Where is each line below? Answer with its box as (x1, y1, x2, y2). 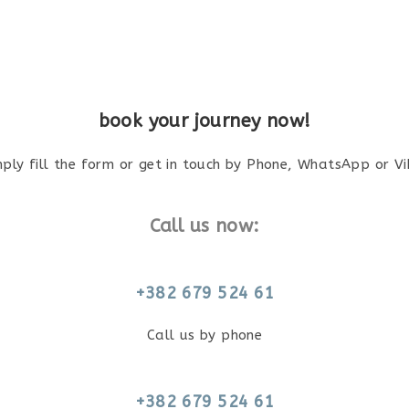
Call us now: (149, 215, 260, 236)
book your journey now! (98, 110, 311, 131)
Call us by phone (146, 327, 263, 343)
